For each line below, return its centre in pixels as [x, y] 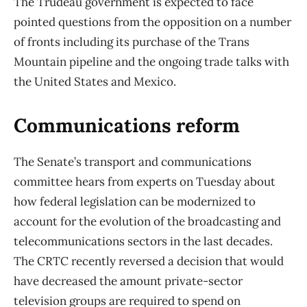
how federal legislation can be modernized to [135, 202]
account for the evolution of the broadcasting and [147, 222]
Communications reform [127, 126]
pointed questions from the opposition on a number [152, 22]
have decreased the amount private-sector [128, 281]
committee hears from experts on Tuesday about [145, 182]
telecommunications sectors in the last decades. [143, 242]
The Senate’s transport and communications [133, 162]
